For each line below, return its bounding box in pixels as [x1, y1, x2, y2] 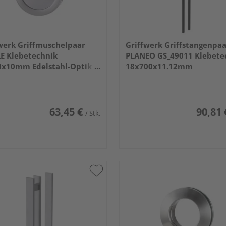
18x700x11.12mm [125, 61, 193, 72]
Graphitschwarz [125, 72, 186, 82]
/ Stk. [85, 108, 100, 118]
